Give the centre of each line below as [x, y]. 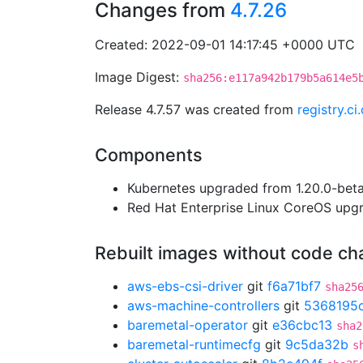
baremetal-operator [188, 325]
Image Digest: [139, 77]
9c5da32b [317, 344]
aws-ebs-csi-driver [185, 286]
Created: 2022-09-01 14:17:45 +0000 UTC [225, 45]
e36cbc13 [302, 325]
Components [149, 155]
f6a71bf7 [294, 286]
